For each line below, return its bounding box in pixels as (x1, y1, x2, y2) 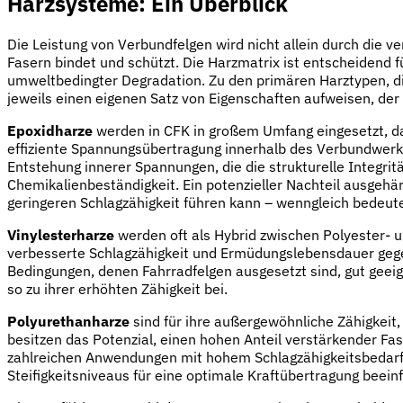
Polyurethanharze (7, 312, 130, 331)
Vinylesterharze (7, 226, 114, 245)
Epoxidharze (7, 121, 93, 140)
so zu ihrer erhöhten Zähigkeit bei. (7, 280, 228, 299)
